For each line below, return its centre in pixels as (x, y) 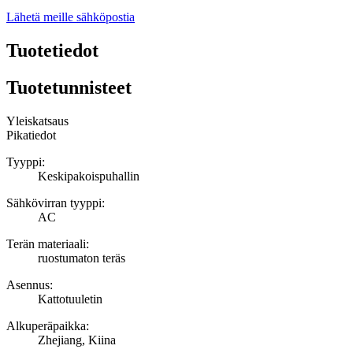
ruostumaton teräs (82, 258)
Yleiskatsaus (37, 121)
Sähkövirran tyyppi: (56, 203)
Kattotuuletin (70, 299)
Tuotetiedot (52, 51)
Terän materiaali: (48, 243)
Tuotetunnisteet (69, 88)
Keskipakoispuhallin (89, 176)
